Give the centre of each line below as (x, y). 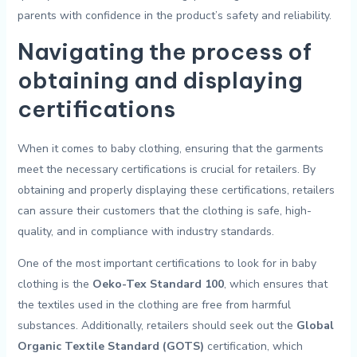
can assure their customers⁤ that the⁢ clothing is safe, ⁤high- (164, 211)
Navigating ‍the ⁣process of (164, 51)
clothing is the (55, 284)
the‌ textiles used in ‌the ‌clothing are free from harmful (154, 305)
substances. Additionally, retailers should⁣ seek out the (157, 326)
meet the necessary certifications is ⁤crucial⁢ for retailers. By (166, 170)
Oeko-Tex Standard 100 (158, 284)
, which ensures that (275, 284)
